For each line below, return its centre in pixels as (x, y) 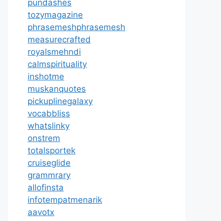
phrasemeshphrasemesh (76, 27)
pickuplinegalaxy (60, 101)
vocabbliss (49, 113)
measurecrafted (59, 39)
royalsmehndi (54, 52)
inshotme (46, 76)
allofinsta (46, 187)
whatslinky (49, 126)
